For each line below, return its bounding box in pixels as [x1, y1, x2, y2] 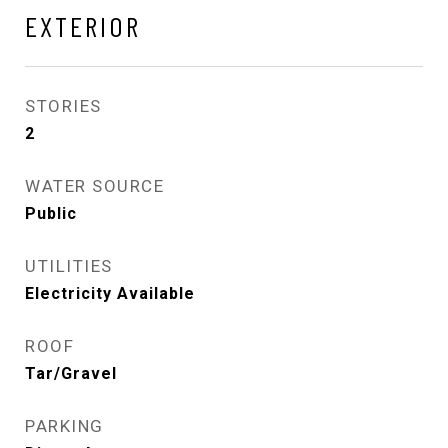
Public [25, 203, 77, 223]
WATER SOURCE [25, 175, 164, 196]
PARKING [25, 415, 104, 436]
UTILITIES [25, 255, 113, 276]
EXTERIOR [25, 8, 141, 43]
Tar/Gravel [25, 363, 117, 383]
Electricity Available [25, 283, 195, 303]
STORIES [25, 95, 102, 116]
